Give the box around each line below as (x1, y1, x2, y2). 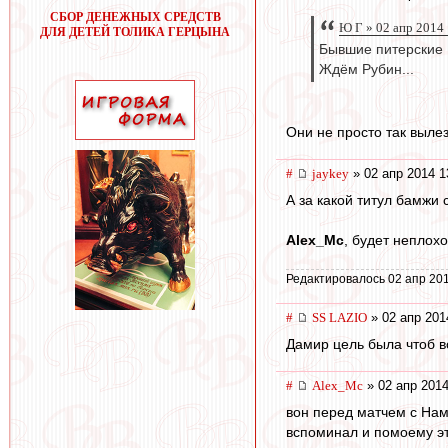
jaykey (312, 166, 349, 182)
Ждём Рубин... (319, 62, 414, 78)
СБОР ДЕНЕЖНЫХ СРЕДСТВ (49, 10, 221, 24)
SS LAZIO (312, 310, 367, 326)
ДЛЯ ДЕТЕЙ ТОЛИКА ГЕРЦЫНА (40, 25, 230, 39)
